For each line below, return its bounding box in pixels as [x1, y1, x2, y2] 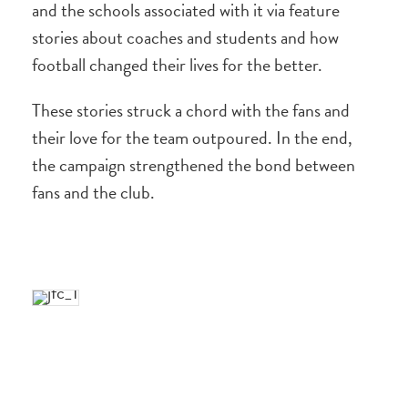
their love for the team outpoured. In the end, [32, 124, 352, 151]
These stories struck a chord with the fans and [32, 97, 350, 124]
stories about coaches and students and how [32, 24, 339, 51]
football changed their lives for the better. [32, 51, 322, 78]
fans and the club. [32, 178, 155, 206]
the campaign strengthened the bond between [32, 151, 355, 178]
